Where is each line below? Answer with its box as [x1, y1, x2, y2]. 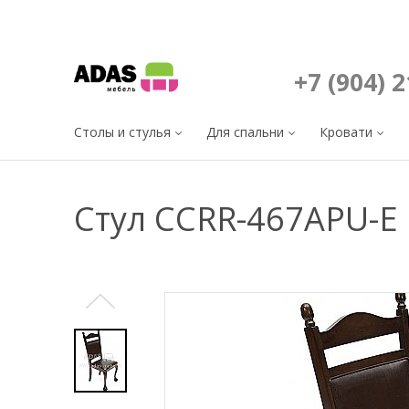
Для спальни [206, 123, 284, 141]
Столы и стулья [74, 123, 171, 141]
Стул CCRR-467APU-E [74, 196, 398, 241]
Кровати [320, 123, 372, 141]
